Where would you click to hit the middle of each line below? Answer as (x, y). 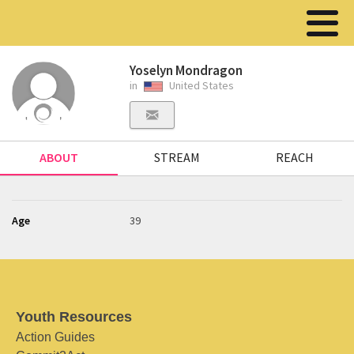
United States (201, 85)
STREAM (177, 157)
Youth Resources (74, 317)
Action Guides (55, 337)
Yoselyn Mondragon (186, 70)
